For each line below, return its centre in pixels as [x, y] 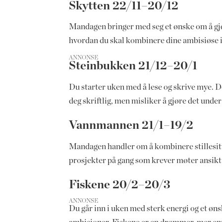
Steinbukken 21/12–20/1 [135, 66]
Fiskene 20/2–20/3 [121, 185]
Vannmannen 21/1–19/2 [133, 126]
